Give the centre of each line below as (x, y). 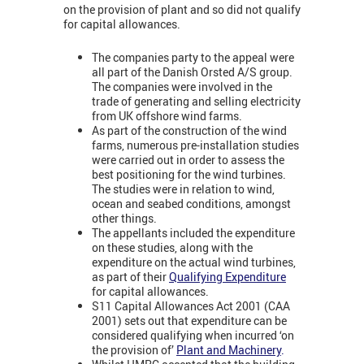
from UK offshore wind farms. (167, 115)
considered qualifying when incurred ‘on (193, 335)
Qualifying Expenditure (227, 276)
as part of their (130, 276)
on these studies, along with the (172, 247)
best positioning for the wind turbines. (189, 174)
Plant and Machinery (229, 349)
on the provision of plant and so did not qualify (182, 10)
